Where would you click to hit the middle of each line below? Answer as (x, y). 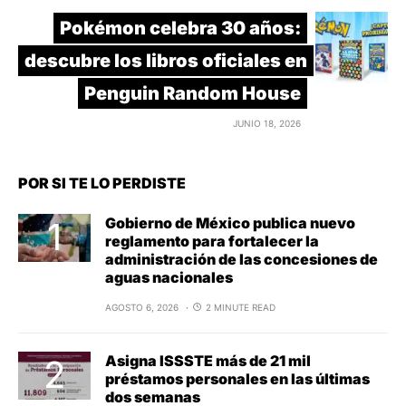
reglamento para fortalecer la (212, 241)
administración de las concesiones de (242, 259)
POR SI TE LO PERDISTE (102, 183)
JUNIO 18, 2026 (267, 123)
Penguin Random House (193, 93)
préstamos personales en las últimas (237, 378)
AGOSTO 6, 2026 (142, 307)
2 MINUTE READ (241, 307)
